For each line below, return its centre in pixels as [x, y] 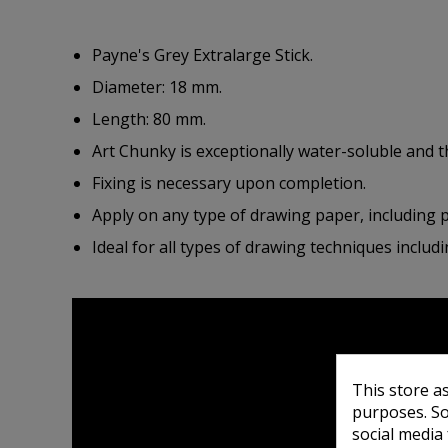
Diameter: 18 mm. [157, 87]
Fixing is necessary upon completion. [229, 183]
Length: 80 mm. [149, 119]
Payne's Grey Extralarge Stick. [202, 55]
